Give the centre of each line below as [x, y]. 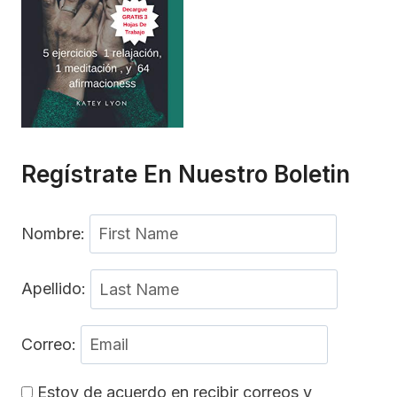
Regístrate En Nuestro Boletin [186, 175]
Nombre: [55, 234]
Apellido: [56, 289]
